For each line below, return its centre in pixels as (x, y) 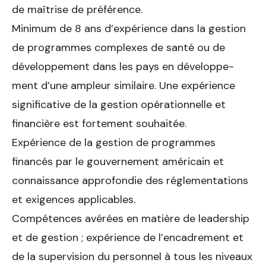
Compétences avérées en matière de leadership (131, 218)
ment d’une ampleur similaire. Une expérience (123, 85)
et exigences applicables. (74, 199)
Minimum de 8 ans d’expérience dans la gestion (129, 28)
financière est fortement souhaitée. (99, 123)
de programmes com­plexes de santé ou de (118, 47)
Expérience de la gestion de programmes (114, 142)
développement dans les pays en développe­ (123, 66)
